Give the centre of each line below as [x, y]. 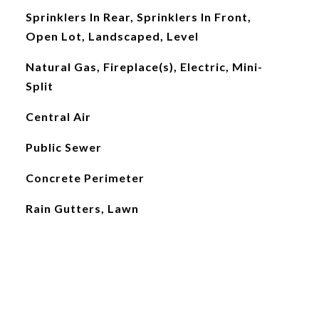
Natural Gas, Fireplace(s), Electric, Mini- [144, 67]
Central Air [58, 116]
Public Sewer [63, 147]
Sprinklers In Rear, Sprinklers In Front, [138, 17]
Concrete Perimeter [85, 178]
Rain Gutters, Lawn [82, 208]
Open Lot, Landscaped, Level [112, 36]
